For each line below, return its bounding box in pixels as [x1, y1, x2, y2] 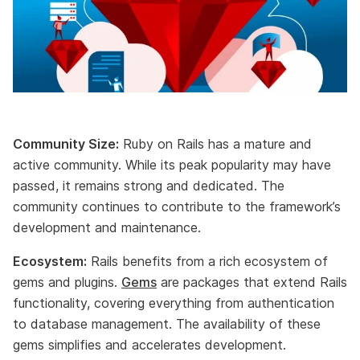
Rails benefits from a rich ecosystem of [87, 252, 328, 269]
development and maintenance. [13, 219, 201, 235]
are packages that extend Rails [157, 273, 347, 290]
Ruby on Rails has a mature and [119, 135, 312, 152]
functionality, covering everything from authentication [13, 294, 334, 311]
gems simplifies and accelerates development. [13, 336, 286, 353]
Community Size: [13, 135, 119, 152]
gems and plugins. [13, 273, 121, 290]
